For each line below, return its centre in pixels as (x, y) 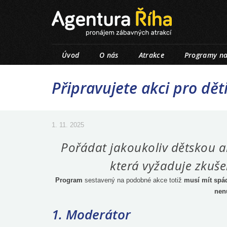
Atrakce (151, 55)
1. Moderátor (91, 214)
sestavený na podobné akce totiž (133, 180)
